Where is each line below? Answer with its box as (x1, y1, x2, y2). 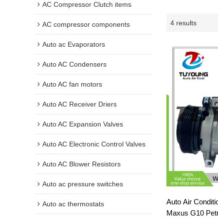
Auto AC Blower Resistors (42, 160, 121, 168)
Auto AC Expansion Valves (42, 120, 123, 128)
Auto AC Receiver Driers (42, 100, 117, 109)
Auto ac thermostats (42, 200, 104, 208)
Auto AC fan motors (42, 80, 102, 89)
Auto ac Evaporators (42, 40, 105, 49)
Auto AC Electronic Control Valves (42, 140, 145, 148)
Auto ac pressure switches (42, 180, 123, 188)
